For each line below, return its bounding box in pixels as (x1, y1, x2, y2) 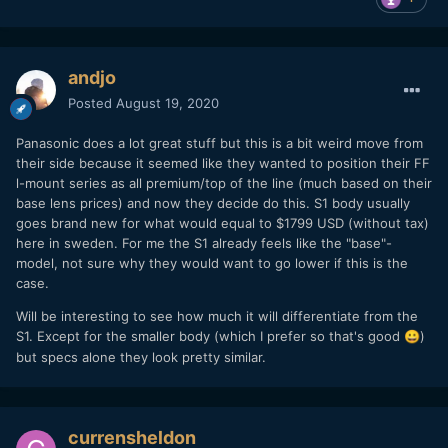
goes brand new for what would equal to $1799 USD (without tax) (16, 214, 429, 231)
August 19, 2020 (116, 94, 219, 111)
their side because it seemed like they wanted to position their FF (16, 154, 430, 171)
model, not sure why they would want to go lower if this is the (16, 254, 408, 271)
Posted (68, 94, 116, 111)
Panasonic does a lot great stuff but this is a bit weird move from (16, 134, 423, 151)
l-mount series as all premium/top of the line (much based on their (16, 174, 432, 191)
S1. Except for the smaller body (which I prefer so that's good (16, 327, 404, 344)
